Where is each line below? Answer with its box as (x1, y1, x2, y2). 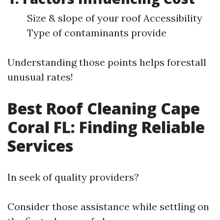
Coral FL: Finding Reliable (7, 116, 205, 137)
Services (7, 135, 73, 156)
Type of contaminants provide (27, 27, 166, 39)
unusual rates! (7, 71, 73, 83)
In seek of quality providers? (7, 171, 139, 183)
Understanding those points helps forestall (7, 56, 206, 68)
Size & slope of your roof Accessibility (27, 12, 202, 24)
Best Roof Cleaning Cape (7, 98, 200, 119)
